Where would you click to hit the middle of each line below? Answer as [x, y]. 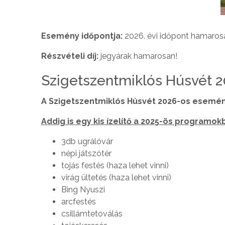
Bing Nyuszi [83, 189]
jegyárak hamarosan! [139, 56]
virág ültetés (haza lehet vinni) [116, 177]
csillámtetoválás [92, 213]
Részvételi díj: [71, 56]
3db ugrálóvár [87, 141]
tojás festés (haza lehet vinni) [115, 165]
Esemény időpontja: [83, 36]
